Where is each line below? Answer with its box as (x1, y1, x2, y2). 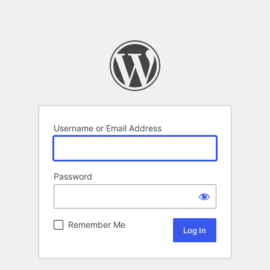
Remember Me (68, 219, 125, 230)
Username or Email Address (54, 123, 162, 134)
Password (54, 171, 92, 182)
